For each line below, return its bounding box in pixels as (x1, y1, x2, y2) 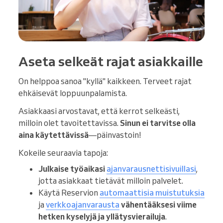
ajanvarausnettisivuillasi (107, 163, 196, 174)
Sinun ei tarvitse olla (120, 117, 196, 128)
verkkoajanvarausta (46, 199, 119, 210)
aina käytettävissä (18, 129, 89, 140)
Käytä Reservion (38, 187, 100, 198)
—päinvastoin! (89, 129, 141, 140)
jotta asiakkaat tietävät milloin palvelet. (38, 175, 183, 186)
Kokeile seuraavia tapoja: (18, 147, 108, 158)
